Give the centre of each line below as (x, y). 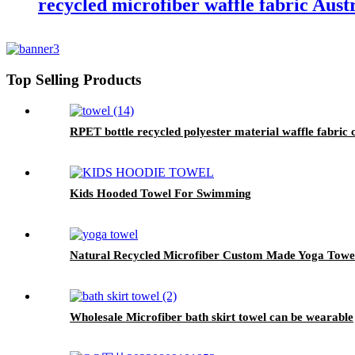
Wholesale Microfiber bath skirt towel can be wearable (212, 317)
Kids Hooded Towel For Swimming (160, 193)
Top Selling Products (74, 80)
